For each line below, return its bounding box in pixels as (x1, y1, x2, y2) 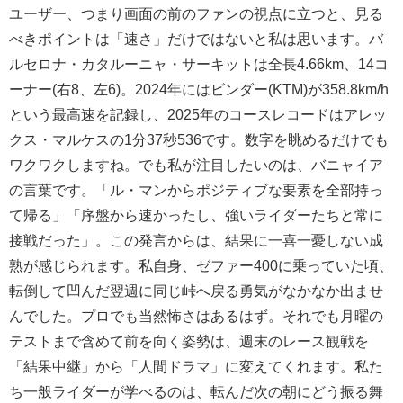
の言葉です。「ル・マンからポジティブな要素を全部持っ (9, 183, 383, 198)
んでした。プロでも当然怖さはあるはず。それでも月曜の (9, 309, 383, 324)
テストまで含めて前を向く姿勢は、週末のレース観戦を (9, 334, 369, 349)
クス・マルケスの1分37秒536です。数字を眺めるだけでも (9, 132, 389, 148)
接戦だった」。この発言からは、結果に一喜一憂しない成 (9, 233, 383, 248)
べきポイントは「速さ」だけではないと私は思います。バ (9, 31, 383, 47)
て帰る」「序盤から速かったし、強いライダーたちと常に (9, 208, 383, 223)
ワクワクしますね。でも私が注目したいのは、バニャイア (9, 157, 383, 173)
